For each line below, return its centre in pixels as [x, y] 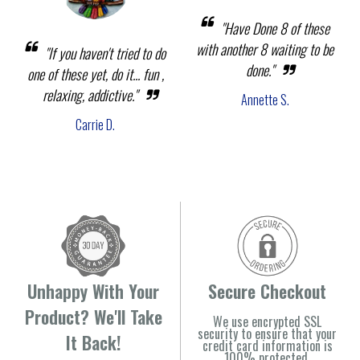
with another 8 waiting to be [265, 49]
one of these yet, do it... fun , [95, 74]
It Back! [93, 342]
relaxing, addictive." [90, 94]
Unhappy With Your [93, 290]
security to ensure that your [267, 333]
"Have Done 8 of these [275, 29]
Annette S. [265, 100]
